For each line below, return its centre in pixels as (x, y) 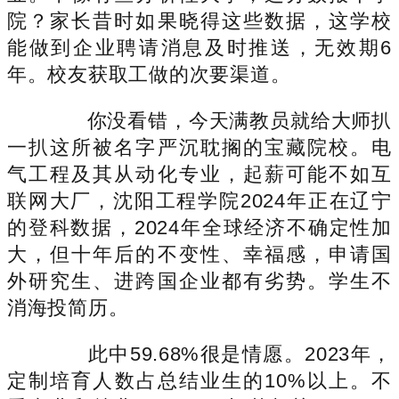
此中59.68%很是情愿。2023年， (219, 354)
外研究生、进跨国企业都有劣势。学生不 (199, 281)
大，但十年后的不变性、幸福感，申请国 (199, 254)
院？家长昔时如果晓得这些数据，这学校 (199, 20)
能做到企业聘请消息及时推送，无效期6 (199, 47)
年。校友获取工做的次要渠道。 (149, 74)
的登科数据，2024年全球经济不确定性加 (199, 227)
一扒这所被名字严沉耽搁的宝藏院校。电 (199, 147)
